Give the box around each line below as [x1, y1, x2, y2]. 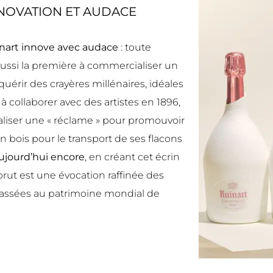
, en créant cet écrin [85, 151, 180, 163]
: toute [118, 41, 151, 53]
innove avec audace [19, 41, 118, 53]
